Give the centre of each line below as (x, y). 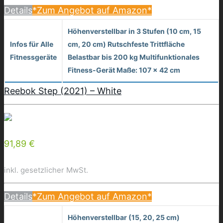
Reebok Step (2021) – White (63, 91)
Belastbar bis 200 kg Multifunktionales (134, 57)
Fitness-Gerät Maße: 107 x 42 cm (124, 70)
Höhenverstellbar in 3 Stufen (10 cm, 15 (134, 31)
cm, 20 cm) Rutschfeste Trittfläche (126, 44)
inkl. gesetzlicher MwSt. (46, 170)
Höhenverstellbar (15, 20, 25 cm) (124, 217)
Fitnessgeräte (33, 57)
